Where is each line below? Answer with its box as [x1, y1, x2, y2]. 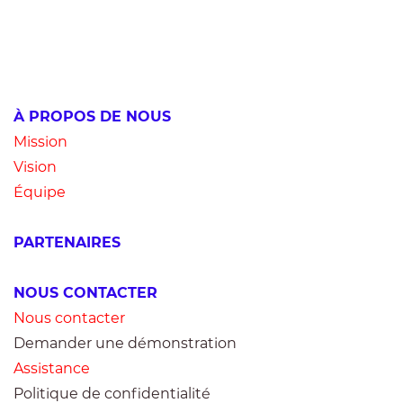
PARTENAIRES [13, 234, 125, 251]
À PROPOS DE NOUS [13, 108, 171, 125]
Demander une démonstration [13, 335, 237, 352]
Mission [13, 133, 67, 150]
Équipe [13, 184, 66, 201]
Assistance [13, 360, 90, 377]
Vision [13, 158, 57, 175]
